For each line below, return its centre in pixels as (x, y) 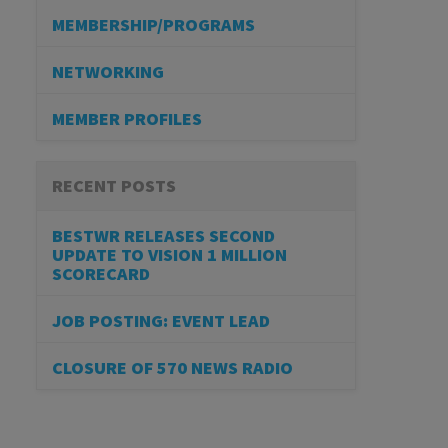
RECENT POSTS (114, 186)
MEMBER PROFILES (127, 119)
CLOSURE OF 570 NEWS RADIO (172, 368)
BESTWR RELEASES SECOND (163, 236)
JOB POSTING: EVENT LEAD (161, 321)
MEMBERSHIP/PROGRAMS (153, 25)
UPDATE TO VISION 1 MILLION (169, 255)
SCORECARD (101, 274)
